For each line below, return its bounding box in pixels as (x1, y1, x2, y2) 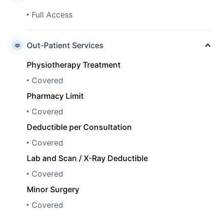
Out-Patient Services (27, 40, 104, 50)
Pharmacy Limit (27, 91, 84, 101)
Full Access (32, 9, 73, 19)
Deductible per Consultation (27, 122, 132, 132)
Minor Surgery (27, 184, 79, 194)
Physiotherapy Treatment (27, 59, 121, 70)
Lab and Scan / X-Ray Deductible (27, 153, 148, 163)
